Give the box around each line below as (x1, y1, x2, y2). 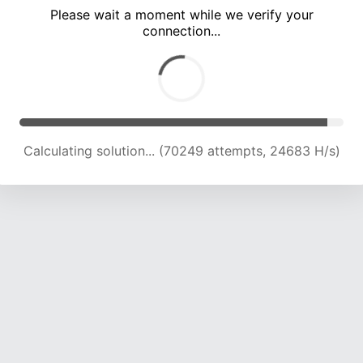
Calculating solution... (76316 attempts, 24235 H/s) (24, 143, 339, 160)
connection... (143, 23, 220, 40)
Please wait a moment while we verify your (49, 6, 314, 23)
